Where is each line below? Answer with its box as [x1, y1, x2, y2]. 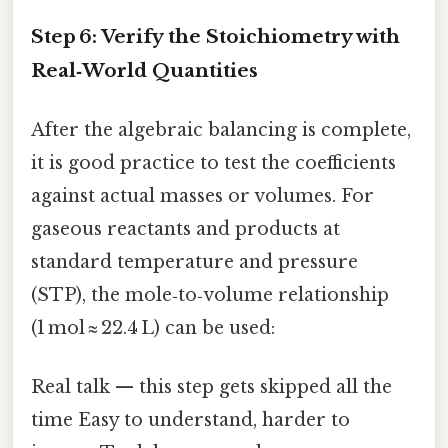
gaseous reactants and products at [31, 217, 340, 240]
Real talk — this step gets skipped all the [31, 376, 392, 399]
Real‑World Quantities [31, 58, 258, 82]
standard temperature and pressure [31, 250, 358, 273]
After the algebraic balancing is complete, [31, 118, 411, 141]
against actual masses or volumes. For [31, 184, 374, 207]
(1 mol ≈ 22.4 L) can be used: [31, 316, 275, 339]
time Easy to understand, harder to [31, 409, 350, 432]
